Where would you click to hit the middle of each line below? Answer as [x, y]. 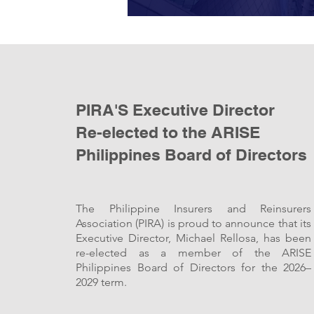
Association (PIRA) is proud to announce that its [193, 223]
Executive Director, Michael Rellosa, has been [193, 238]
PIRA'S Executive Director [175, 110]
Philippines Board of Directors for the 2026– [193, 267]
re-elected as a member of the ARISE [193, 253]
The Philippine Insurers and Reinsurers [193, 209]
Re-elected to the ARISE [168, 132]
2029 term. [101, 282]
